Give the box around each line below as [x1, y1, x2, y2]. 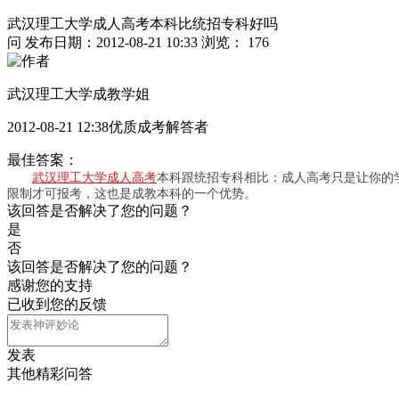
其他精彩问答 [7, 366, 93, 382]
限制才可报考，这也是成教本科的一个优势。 [7, 186, 256, 201]
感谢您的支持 [7, 278, 93, 294]
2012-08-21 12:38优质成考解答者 [7, 119, 208, 135]
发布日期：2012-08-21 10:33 [25, 35, 198, 51]
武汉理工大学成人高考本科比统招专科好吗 [7, 16, 278, 32]
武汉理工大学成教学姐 [7, 86, 150, 102]
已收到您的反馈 [7, 297, 107, 313]
